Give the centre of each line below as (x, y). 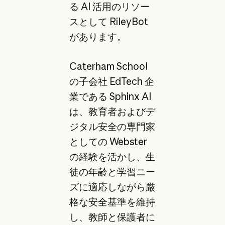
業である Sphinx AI (110, 96)
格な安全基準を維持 (112, 202)
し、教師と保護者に (112, 217)
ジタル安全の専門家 (112, 126)
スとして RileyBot (108, 22)
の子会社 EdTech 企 (111, 81)
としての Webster (108, 141)
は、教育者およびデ (112, 111)
